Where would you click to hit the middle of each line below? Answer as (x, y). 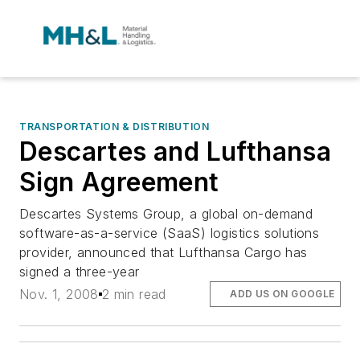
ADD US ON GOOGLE (282, 294)
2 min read (134, 295)
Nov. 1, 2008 (59, 295)
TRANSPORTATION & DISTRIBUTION (115, 127)
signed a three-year (80, 272)
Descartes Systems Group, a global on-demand (166, 214)
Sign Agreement (119, 182)
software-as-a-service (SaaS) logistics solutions (170, 233)
